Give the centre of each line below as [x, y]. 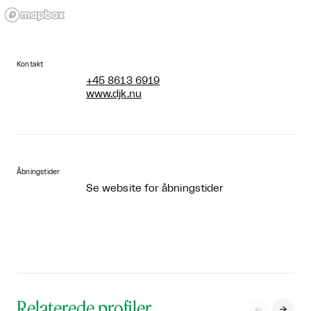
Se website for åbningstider [155, 188]
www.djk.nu [114, 94]
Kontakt [30, 65]
